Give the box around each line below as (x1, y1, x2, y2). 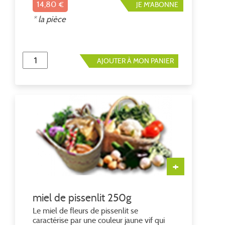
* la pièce (33, 14, 66, 24)
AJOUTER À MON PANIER (96, 56, 174, 65)
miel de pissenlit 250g (33, 191, 132, 205)
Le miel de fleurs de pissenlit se (33, 206, 139, 216)
